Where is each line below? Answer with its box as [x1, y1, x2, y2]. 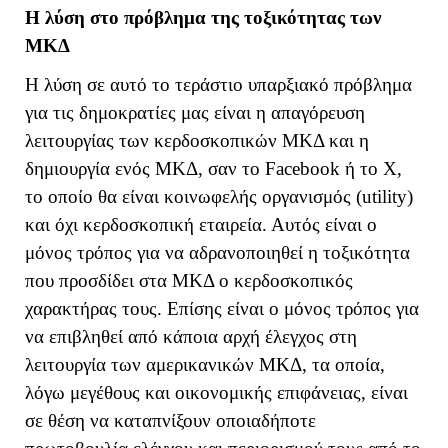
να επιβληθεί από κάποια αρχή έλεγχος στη [25, 325, 357, 347]
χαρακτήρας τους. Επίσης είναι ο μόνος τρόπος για [25, 297, 419, 319]
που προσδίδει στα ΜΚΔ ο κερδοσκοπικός [25, 269, 353, 291]
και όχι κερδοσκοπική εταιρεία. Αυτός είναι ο [25, 213, 377, 235]
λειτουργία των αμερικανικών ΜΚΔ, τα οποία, [25, 353, 385, 375]
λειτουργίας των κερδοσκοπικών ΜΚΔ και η [25, 129, 369, 151]
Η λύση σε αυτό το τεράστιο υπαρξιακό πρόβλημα [25, 73, 412, 95]
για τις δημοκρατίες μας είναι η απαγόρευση [25, 101, 365, 123]
